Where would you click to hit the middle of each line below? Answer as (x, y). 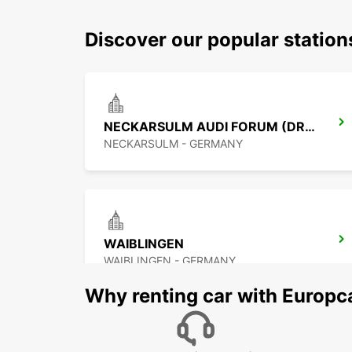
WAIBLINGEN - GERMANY (170, 261)
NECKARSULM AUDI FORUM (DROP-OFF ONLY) (310, 127)
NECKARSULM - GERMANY (173, 144)
